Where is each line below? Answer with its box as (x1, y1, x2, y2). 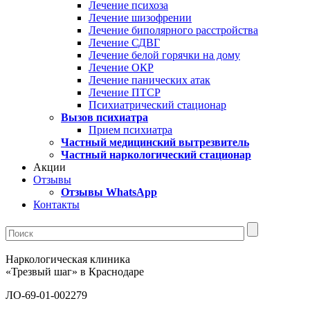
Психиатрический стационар (89, 99, 226, 111)
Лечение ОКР (89, 62, 154, 73)
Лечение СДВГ (89, 37, 160, 48)
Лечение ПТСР (89, 86, 161, 98)
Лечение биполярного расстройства (89, 24, 258, 36)
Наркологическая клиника (6, 253, 130, 265)
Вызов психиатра (61, 111, 148, 123)
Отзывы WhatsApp (61, 186, 157, 198)
